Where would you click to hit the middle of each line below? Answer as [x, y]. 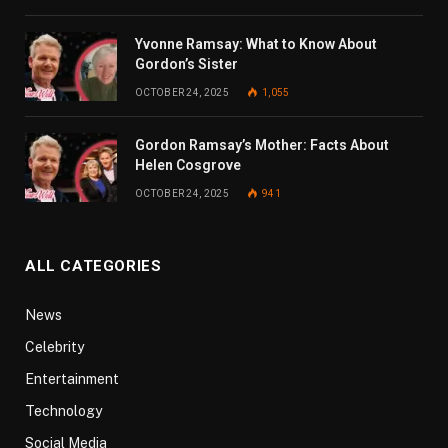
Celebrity [54, 347]
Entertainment [72, 379]
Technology [63, 411]
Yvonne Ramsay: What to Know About [256, 44]
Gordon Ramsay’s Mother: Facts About [262, 145]
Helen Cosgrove [188, 165]
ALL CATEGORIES [93, 266]
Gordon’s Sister [186, 64]
